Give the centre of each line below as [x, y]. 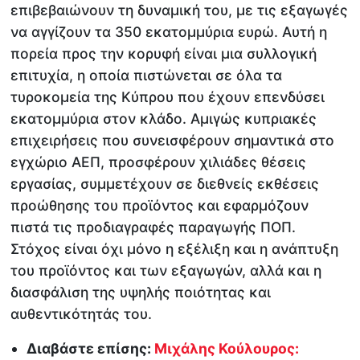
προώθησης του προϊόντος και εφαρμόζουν [160, 205]
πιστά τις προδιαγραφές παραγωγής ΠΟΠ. [153, 227]
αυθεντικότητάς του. [82, 313]
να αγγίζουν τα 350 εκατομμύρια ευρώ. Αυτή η [169, 31]
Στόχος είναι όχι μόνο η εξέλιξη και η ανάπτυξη [175, 248]
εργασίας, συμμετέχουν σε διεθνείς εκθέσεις [165, 183]
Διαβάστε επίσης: [91, 349]
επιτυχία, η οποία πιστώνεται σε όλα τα [147, 75]
